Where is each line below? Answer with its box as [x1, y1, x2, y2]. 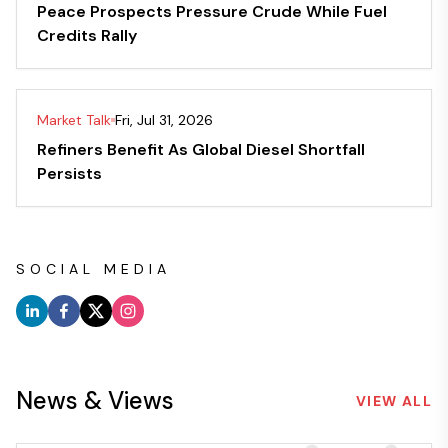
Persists [37, 163, 102, 185]
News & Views [16, 385, 174, 417]
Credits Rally [37, 25, 137, 47]
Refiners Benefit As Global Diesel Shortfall [37, 139, 365, 161]
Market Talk [37, 111, 111, 130]
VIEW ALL [355, 392, 432, 411]
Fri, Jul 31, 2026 [115, 111, 213, 130]
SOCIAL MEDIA [16, 260, 171, 279]
